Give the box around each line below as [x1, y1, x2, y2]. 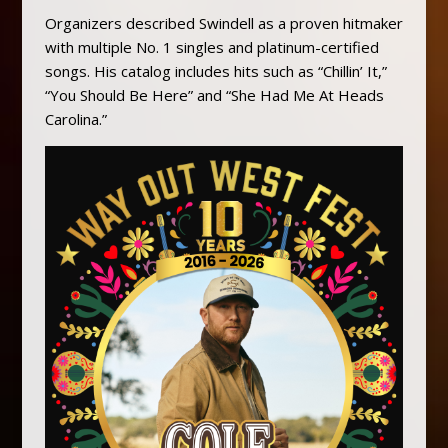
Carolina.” [44, 108, 107, 129]
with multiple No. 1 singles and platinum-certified [44, 36, 379, 57]
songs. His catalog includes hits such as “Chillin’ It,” [44, 60, 387, 81]
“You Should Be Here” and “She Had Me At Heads [44, 84, 384, 105]
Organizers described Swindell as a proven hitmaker [44, 12, 403, 33]
